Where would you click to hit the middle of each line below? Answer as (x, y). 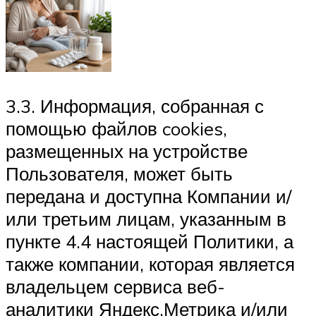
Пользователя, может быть (119, 173)
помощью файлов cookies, (116, 128)
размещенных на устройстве (127, 151)
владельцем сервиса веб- (115, 286)
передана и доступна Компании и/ (148, 196)
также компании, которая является (150, 263)
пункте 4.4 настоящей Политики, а (150, 241)
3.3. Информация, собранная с (135, 105)
